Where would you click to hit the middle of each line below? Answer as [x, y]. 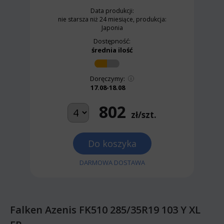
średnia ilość [112, 50]
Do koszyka [112, 143]
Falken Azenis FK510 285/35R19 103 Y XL [105, 209]
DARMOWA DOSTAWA [112, 162]
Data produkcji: [112, 10]
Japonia [112, 27]
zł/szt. [144, 115]
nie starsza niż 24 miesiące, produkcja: [112, 19]
